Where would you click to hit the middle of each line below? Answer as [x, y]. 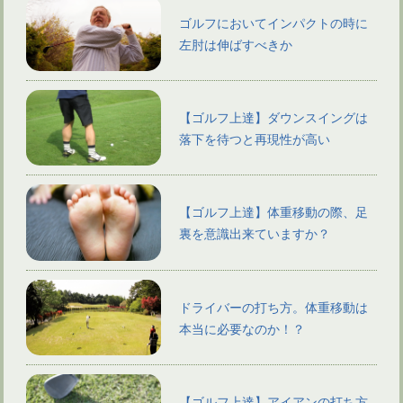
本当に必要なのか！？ [242, 327]
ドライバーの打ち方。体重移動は [273, 306]
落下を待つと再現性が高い [254, 139]
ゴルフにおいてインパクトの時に [273, 22]
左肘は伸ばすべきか [235, 43]
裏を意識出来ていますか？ [254, 233]
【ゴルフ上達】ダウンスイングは [273, 117]
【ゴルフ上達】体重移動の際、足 [273, 211]
